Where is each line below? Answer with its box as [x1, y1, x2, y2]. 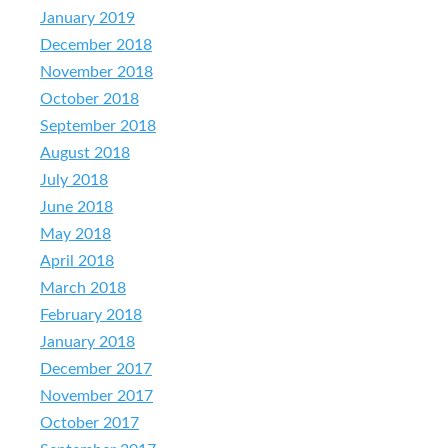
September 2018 [40, 117, 156, 134]
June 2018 [40, 198, 113, 215]
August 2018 [40, 144, 130, 161]
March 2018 [40, 279, 126, 296]
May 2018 [40, 225, 111, 242]
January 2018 [40, 333, 135, 350]
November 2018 [40, 63, 153, 80]
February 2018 [40, 306, 142, 323]
